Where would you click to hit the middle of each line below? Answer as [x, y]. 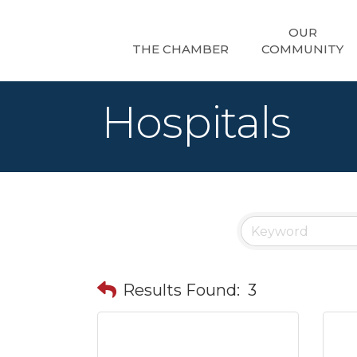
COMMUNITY [302, 49]
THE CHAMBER [180, 49]
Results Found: [181, 290]
